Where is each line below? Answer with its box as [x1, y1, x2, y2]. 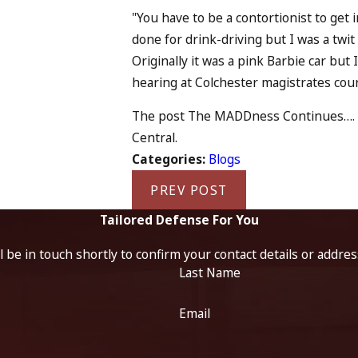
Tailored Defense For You [99, 211, 259, 229]
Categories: [132, 150, 209, 169]
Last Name [179, 264, 241, 282]
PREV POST [150, 181, 228, 199]
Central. [132, 129, 178, 147]
